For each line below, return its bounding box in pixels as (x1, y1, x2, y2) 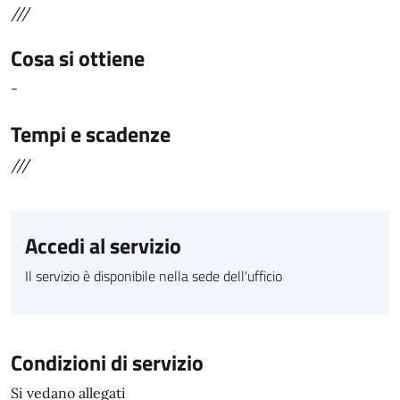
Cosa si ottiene (11, 42, 145, 74)
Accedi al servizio (25, 229, 181, 262)
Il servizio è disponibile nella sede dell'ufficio (25, 265, 282, 287)
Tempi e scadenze (11, 118, 171, 150)
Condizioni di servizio (11, 346, 204, 379)
